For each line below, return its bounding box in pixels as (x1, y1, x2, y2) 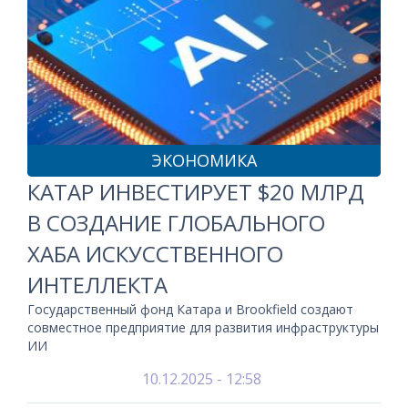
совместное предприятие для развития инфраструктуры (27, 319, 379, 336)
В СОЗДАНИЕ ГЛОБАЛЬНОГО (27, 208, 325, 238)
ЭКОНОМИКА (151, 149, 257, 171)
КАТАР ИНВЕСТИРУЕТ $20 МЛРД (27, 177, 364, 207)
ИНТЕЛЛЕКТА (27, 270, 168, 300)
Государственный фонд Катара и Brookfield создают (27, 301, 353, 318)
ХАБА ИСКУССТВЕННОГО (27, 239, 283, 269)
